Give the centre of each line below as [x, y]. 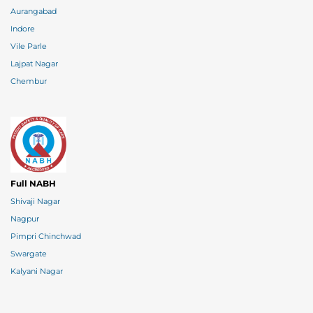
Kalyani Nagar [37, 272]
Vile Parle [29, 47]
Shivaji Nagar [35, 202]
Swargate [29, 254]
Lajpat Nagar [34, 64]
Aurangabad [34, 12]
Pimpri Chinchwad [46, 237]
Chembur [29, 82]
